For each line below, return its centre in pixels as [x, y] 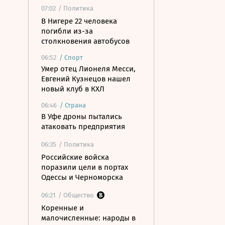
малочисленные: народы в [88, 218]
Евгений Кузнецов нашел [86, 79]
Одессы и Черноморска [82, 177]
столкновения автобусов [85, 41]
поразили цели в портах [85, 167]
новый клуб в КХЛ [73, 89]
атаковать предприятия [83, 127]
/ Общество [76, 195]
